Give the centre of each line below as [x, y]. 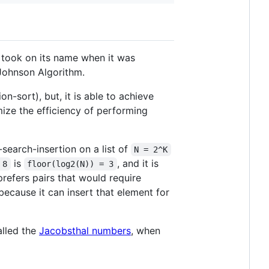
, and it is [139, 164]
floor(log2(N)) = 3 [71, 164]
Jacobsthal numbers [85, 231]
